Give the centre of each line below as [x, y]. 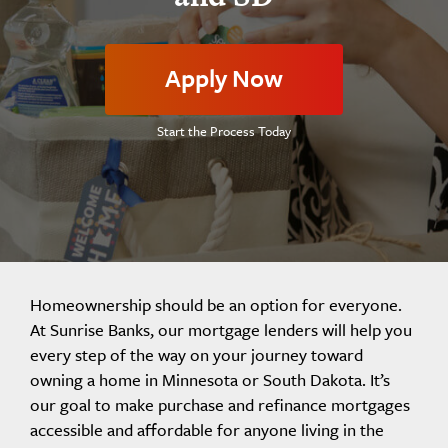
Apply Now [224, 77]
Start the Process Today [224, 131]
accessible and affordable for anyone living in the [207, 429]
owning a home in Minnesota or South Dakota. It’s [210, 379]
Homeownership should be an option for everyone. [216, 304]
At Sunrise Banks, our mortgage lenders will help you [221, 329]
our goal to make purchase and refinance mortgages [220, 404]
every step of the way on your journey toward [196, 354]
